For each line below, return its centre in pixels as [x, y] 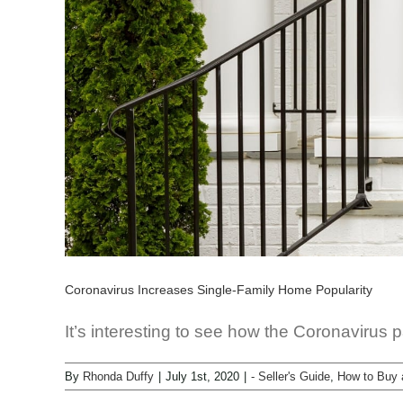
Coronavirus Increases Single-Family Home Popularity [219, 290]
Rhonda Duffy [118, 377]
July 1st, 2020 [202, 377]
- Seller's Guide [291, 377]
